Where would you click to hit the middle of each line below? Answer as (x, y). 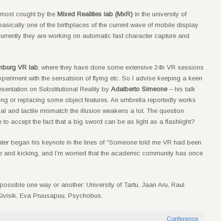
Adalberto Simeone (140, 89)
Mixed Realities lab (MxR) (96, 14)
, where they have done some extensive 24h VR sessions (121, 67)
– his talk (182, 89)
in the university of (161, 14)
